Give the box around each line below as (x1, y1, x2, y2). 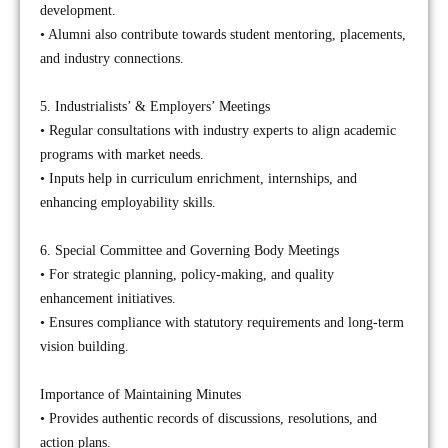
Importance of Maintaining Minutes (40, 387, 241, 402)
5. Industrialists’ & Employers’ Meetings (40, 99, 270, 114)
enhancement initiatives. (40, 291, 176, 306)
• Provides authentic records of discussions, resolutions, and (40, 411, 377, 426)
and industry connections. (40, 51, 184, 66)
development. (40, 3, 116, 18)
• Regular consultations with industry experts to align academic (40, 123, 396, 138)
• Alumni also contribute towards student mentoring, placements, (40, 27, 406, 42)
